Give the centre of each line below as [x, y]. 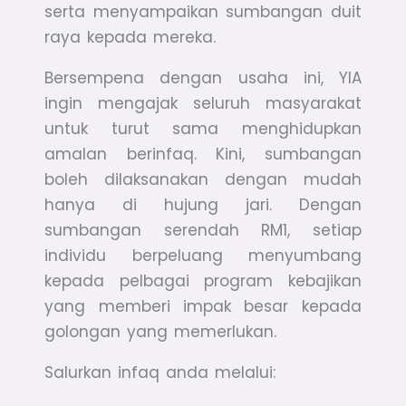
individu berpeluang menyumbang [203, 256]
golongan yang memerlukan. [161, 332]
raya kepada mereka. [130, 38]
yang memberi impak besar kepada [203, 307]
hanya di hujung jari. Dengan [203, 205]
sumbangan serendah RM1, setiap [203, 231]
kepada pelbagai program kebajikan [203, 281]
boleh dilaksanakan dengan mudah [203, 180]
